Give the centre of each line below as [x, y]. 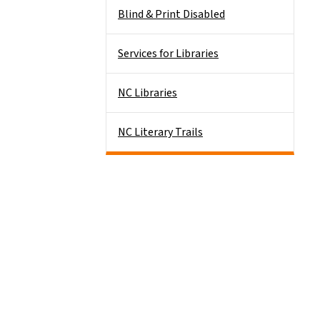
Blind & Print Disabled [171, 14]
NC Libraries [147, 93]
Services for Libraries [168, 54]
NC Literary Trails [160, 132]
